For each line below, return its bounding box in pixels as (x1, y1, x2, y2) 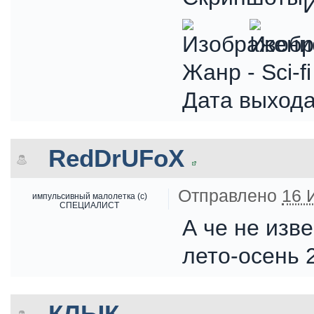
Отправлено (178, 186, 282, 205)
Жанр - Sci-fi (182, 60, 311, 85)
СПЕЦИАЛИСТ (60, 200, 119, 210)
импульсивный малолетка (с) (32, 191, 147, 200)
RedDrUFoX (48, 144, 184, 172)
